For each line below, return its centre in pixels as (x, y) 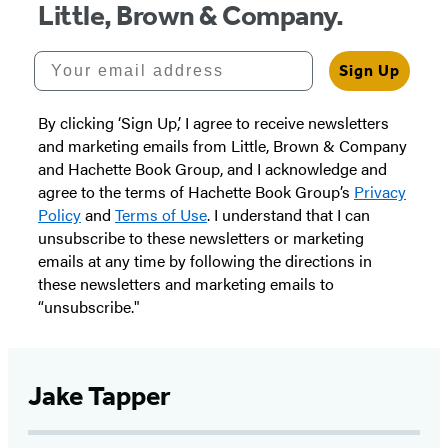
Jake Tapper (99, 395)
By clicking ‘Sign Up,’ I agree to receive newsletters (213, 122)
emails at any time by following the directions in (205, 260)
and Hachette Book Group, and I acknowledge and (212, 168)
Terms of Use (161, 214)
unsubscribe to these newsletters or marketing (201, 237)
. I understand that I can (288, 214)
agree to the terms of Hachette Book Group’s (196, 191)
